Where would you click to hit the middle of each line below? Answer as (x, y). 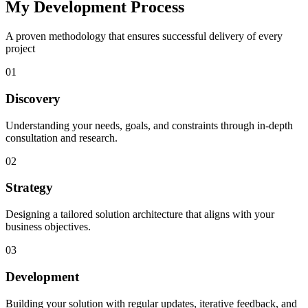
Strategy (29, 188)
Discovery (33, 99)
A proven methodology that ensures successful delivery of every (144, 36)
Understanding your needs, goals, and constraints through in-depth (149, 125)
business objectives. (48, 227)
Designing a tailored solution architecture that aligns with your (140, 214)
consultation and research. (62, 137)
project (20, 49)
